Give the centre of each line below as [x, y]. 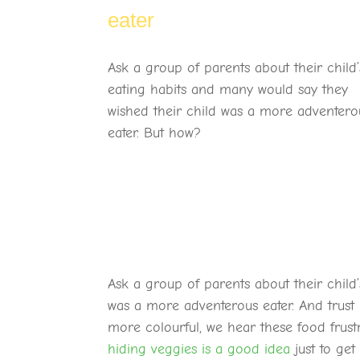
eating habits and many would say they [228, 90]
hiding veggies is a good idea [199, 350]
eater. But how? [155, 133]
